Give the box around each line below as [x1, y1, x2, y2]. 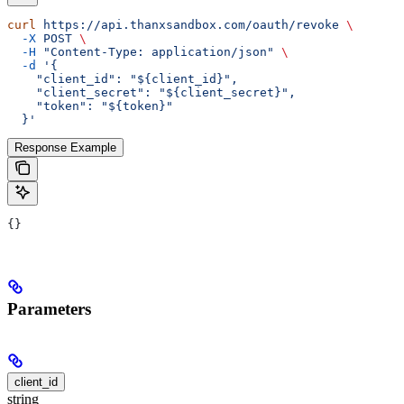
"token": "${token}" [7, 98, 173, 113]
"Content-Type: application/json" [36, 44, 274, 59]
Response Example [14, 140, 116, 154]
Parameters [7, 299, 91, 319]
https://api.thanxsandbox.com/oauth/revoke [36, 17, 339, 32]
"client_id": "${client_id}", [7, 71, 238, 86]
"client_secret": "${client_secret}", [7, 85, 296, 99]
